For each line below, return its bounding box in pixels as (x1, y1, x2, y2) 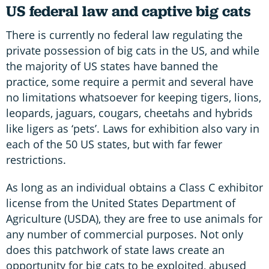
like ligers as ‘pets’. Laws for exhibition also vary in (6, 121, 259, 136)
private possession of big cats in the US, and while (6, 43, 259, 58)
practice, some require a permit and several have (6, 74, 253, 89)
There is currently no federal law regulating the (6, 27, 243, 42)
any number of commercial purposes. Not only (6, 226, 243, 241)
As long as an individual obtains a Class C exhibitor (6, 180, 263, 195)
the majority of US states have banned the (6, 58, 218, 73)
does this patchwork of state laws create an (6, 242, 225, 257)
